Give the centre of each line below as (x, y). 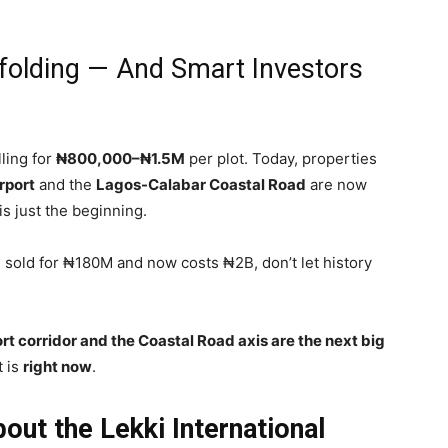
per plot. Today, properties (281, 158)
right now (57, 366)
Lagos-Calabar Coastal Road (201, 184)
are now (336, 184)
